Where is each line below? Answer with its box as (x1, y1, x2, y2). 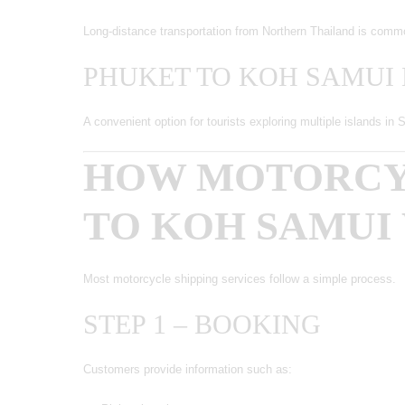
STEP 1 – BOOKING (83, 308, 321, 339)
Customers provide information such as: (83, 362, 292, 376)
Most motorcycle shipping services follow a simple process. (83, 271, 396, 286)
